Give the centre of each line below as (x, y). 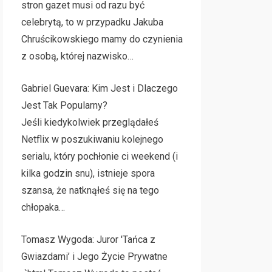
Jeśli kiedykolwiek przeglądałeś (90, 122)
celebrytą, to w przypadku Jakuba (92, 22)
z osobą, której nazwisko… (77, 56)
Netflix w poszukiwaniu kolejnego (92, 139)
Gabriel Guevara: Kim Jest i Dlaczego (99, 88)
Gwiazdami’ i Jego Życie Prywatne (94, 257)
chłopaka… (43, 207)
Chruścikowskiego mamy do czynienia (102, 39)
